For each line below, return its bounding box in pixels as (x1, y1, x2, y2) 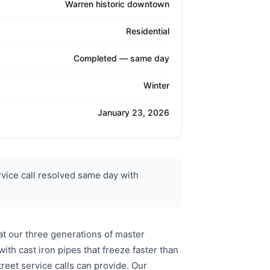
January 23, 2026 (98, 107, 169, 118)
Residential (126, 26, 169, 37)
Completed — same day (74, 53, 169, 64)
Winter (143, 80, 169, 91)
